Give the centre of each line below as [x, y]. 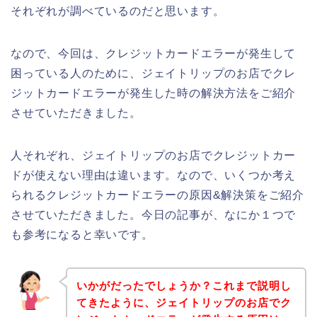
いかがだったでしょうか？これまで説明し [184, 286]
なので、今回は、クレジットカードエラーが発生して [154, 53]
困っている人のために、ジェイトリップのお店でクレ [154, 73]
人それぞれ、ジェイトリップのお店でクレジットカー [154, 155]
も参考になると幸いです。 [82, 234]
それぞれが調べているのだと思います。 [118, 11]
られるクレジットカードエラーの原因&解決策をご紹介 [158, 195]
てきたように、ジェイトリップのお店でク [184, 303]
